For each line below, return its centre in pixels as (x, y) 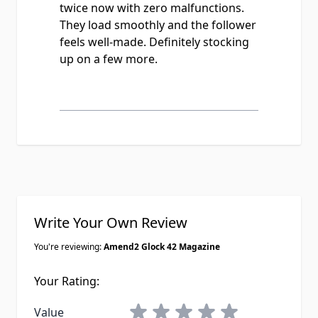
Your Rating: (67, 281)
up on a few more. (109, 59)
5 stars (235, 309)
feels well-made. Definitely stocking (154, 42)
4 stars (213, 309)
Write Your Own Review (111, 223)
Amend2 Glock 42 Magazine (162, 247)
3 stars (190, 309)
